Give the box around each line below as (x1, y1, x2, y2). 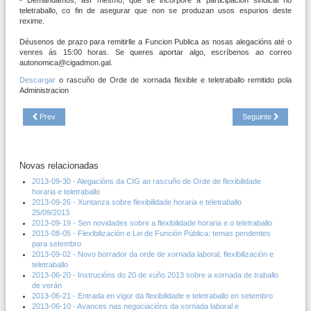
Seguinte (242, 112, 271, 121)
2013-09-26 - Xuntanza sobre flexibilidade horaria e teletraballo (32, 197, 242, 206)
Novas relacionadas (19, 160, 99, 171)
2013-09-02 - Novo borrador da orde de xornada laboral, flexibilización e (32, 249, 274, 258)
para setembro (32, 239, 81, 248)
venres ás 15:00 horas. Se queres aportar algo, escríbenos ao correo (19, 47, 292, 56)
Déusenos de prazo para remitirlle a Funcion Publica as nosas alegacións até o (19, 37, 292, 46)
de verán (32, 280, 62, 289)
